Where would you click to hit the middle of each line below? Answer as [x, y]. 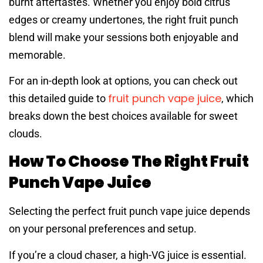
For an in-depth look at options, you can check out [123, 81]
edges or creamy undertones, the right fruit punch [124, 19]
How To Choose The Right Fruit [129, 162]
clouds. [26, 134]
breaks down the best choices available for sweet [123, 116]
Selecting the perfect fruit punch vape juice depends [129, 211]
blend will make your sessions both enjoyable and [124, 37]
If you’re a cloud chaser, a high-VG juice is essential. [128, 255]
